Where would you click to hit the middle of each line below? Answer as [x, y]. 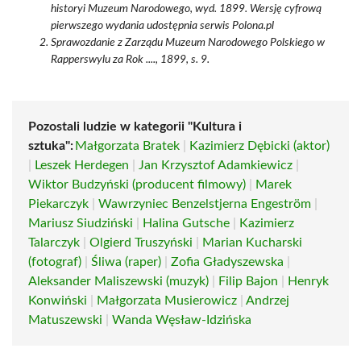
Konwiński [58, 301]
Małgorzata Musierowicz [167, 301]
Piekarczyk [58, 204]
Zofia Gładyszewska [227, 262]
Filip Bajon [248, 281]
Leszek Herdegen [82, 165]
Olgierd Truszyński [141, 243]
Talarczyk [54, 243]
